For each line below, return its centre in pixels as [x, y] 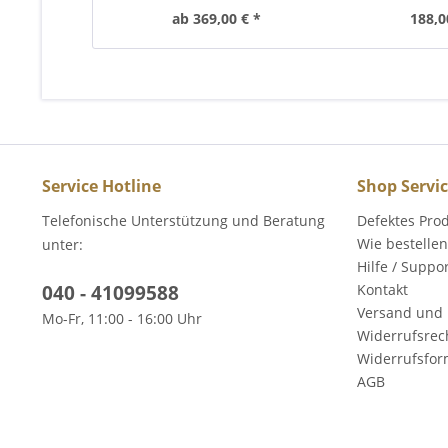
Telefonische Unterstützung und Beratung [183, 220]
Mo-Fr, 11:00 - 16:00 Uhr [122, 318]
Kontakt [382, 289]
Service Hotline [101, 186]
